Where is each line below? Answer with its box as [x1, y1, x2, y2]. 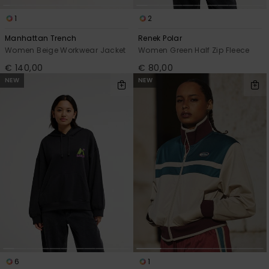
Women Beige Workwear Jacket [5, 44, 126, 55]
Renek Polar [138, 32, 182, 43]
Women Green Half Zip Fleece [138, 44, 250, 55]
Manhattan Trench [5, 32, 77, 43]
